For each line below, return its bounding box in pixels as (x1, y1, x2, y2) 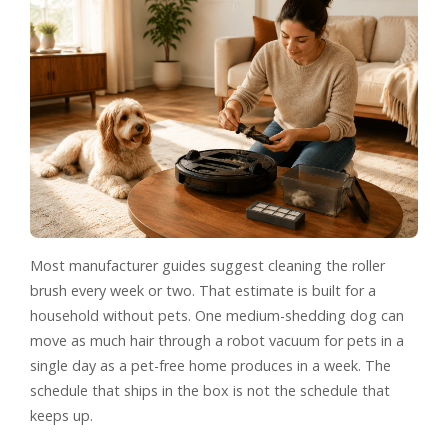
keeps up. (30, 405, 93, 425)
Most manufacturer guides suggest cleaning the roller (30, 255, 385, 275)
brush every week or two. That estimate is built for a (30, 280, 376, 300)
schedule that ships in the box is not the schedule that (30, 380, 390, 400)
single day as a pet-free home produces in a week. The (30, 355, 391, 375)
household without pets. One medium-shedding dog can (30, 305, 404, 325)
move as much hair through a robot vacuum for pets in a (30, 330, 404, 350)
